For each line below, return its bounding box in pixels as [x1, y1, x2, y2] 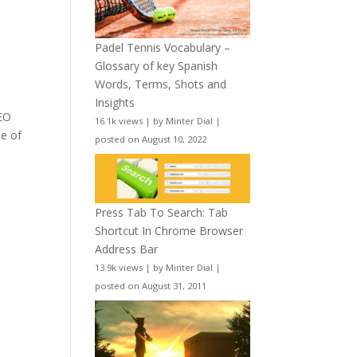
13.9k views [95, 261, 143, 274]
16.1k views [95, 114, 143, 127]
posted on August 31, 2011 [95, 280, 207, 292]
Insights [95, 94, 135, 110]
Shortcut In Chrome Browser [95, 223, 244, 239]
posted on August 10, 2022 [95, 132, 207, 145]
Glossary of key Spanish [95, 57, 218, 73]
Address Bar [95, 241, 159, 257]
